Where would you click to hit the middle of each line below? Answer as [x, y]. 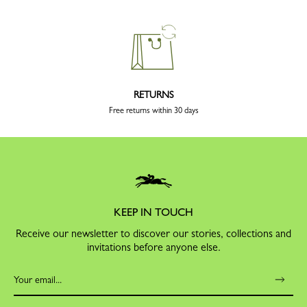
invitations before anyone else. [153, 247]
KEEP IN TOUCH [153, 212]
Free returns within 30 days [153, 111]
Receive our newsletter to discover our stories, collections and [153, 234]
